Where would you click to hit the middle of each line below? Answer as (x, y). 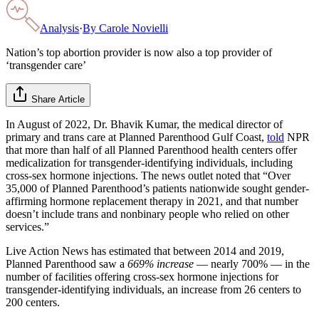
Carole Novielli (134, 28)
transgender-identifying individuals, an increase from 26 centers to (153, 289)
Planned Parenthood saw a (67, 263)
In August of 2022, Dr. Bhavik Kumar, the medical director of (144, 124)
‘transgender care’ (46, 65)
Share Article (58, 99)
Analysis (59, 28)
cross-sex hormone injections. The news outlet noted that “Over (148, 175)
